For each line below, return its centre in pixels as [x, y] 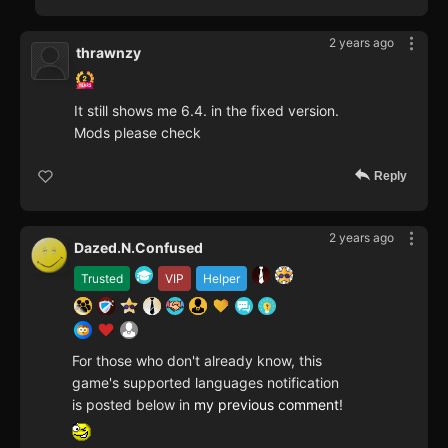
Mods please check [137, 133]
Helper [221, 279]
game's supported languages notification [205, 383]
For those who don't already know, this [197, 361]
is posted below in [133, 405]
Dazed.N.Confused [138, 248]
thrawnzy [108, 53]
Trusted [102, 279]
